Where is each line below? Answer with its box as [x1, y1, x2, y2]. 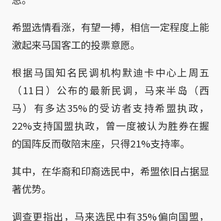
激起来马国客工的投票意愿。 [12, 37, 140, 52]
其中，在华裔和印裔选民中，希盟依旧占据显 [12, 163, 209, 178]
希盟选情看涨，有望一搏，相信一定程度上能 [12, 19, 209, 34]
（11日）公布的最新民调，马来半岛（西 [12, 82, 209, 97]
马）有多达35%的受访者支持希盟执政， [12, 100, 209, 115]
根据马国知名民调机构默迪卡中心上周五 [12, 65, 209, 79]
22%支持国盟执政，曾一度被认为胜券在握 [12, 118, 209, 133]
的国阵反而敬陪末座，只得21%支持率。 [12, 136, 190, 150]
